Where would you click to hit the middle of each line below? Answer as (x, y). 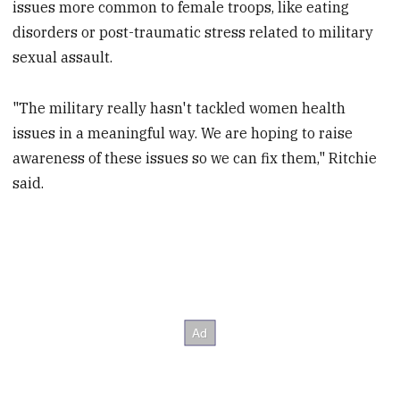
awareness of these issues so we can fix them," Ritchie (195, 158)
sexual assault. (63, 58)
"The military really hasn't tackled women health (179, 108)
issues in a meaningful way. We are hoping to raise (183, 133)
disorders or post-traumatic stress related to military (193, 33)
